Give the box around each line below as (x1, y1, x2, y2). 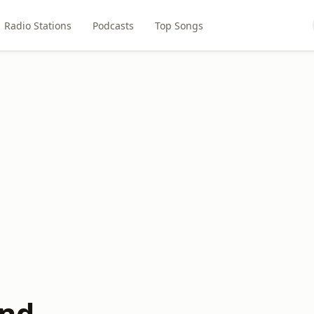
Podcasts (93, 18, 135, 32)
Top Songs (155, 18, 204, 32)
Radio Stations (4, 18, 72, 32)
